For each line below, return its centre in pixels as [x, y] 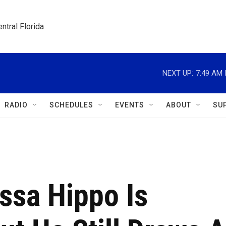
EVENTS [130, 105]
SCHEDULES [71, 105]
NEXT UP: [178, 73]
